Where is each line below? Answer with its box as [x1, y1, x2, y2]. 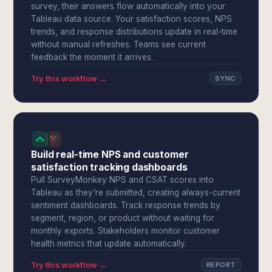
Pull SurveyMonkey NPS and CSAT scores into [31, 175, 214, 185]
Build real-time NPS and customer [31, 149, 189, 160]
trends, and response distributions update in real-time [31, 27, 238, 36]
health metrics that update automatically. [31, 239, 187, 248]
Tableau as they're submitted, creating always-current [31, 188, 241, 197]
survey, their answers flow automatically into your [31, 1, 226, 11]
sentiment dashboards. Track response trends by [31, 200, 221, 210]
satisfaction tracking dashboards [31, 161, 188, 173]
